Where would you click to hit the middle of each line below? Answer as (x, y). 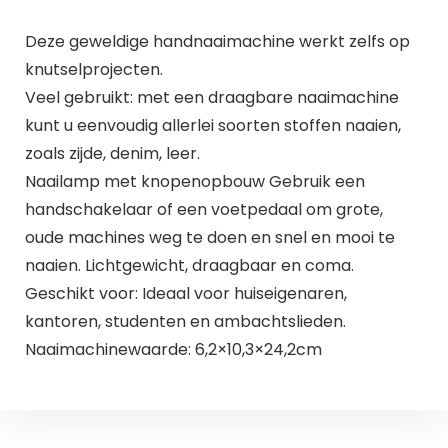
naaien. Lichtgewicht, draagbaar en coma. (189, 265)
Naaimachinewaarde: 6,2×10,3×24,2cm (173, 349)
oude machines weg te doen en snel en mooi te (209, 237)
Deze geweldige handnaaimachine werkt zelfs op (217, 41)
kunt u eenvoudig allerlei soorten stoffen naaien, (212, 125)
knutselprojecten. (93, 69)
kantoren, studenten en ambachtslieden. (185, 321)
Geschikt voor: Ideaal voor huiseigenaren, (185, 293)
